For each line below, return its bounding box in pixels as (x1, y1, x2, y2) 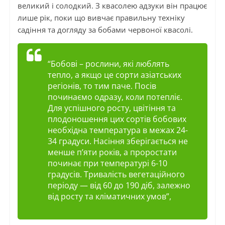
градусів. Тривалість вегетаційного (47, 169, 185, 180)
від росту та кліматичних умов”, (47, 191, 173, 202)
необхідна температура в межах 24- (47, 125, 188, 136)
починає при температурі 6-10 (47, 158, 167, 169)
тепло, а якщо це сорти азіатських (47, 69, 181, 81)
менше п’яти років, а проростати (47, 147, 177, 158)
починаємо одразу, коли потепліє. (47, 91, 182, 103)
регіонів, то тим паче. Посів (47, 80, 156, 92)
